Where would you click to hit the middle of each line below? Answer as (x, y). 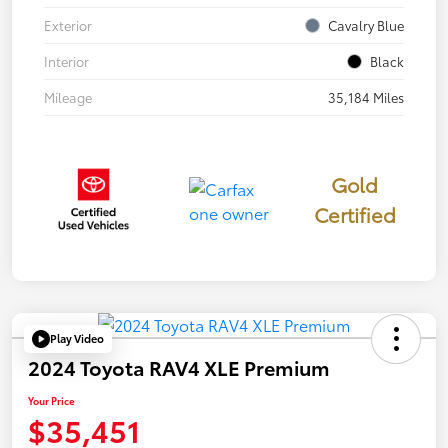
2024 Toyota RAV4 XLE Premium (179, 366)
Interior (66, 60)
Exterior (68, 24)
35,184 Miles (366, 96)
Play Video (77, 338)
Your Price (51, 400)
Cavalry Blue (366, 24)
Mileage (68, 96)
